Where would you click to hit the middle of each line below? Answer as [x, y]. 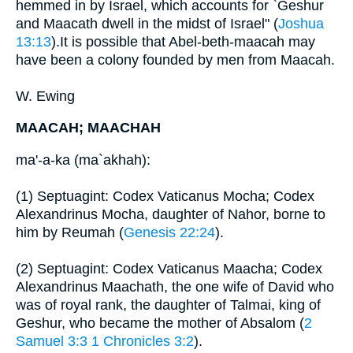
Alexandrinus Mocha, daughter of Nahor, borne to [171, 214]
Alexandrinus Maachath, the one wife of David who [175, 286]
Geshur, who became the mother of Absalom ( [160, 323]
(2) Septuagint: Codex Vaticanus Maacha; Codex [169, 268]
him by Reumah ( [70, 232]
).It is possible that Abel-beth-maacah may [183, 41]
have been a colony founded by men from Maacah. [175, 59]
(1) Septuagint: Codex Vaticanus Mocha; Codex [165, 196]
